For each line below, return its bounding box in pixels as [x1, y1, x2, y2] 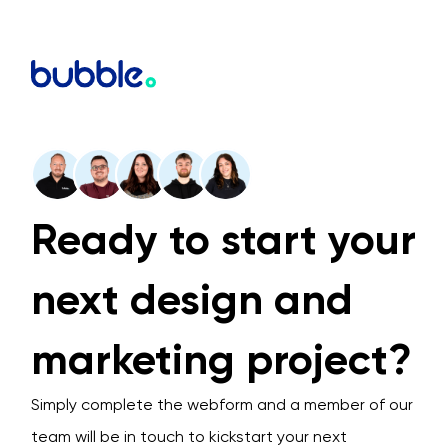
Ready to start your [31, 212, 416, 265]
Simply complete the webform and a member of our [31, 394, 413, 414]
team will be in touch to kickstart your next [31, 426, 347, 446]
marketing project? [31, 332, 412, 385]
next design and [31, 272, 353, 325]
